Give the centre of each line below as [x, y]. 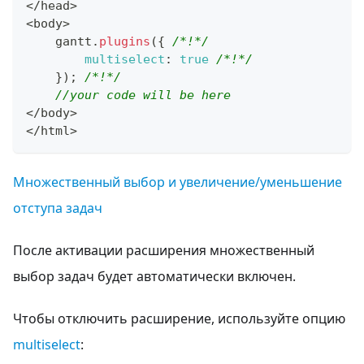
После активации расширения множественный [164, 250]
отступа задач [58, 208]
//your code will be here [143, 95]
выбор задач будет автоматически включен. [154, 276]
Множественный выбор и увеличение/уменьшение [178, 182]
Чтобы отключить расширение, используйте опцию [179, 318]
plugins [125, 41]
